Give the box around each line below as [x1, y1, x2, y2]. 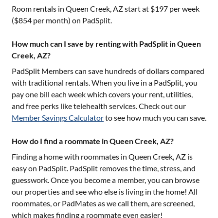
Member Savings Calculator [12, 113, 104, 122]
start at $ [123, 4, 155, 13]
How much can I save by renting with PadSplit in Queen [12, 39, 201, 48]
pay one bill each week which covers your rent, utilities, [12, 90, 193, 99]
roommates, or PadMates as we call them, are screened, [12, 199, 195, 208]
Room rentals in [12, 4, 66, 13]
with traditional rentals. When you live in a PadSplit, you [12, 78, 198, 87]
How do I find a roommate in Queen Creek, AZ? [12, 136, 174, 145]
